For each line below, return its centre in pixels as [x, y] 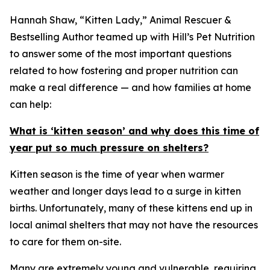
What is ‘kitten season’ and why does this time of [134, 131]
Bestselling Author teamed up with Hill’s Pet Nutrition [132, 37]
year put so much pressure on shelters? [109, 148]
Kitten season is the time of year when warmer [117, 174]
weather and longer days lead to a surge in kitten [125, 191]
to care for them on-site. [65, 242]
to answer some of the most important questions [121, 54]
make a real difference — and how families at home [130, 87]
